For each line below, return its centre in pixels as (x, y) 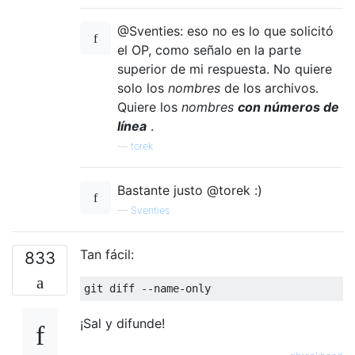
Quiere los (149, 107)
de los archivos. (269, 88)
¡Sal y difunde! (122, 323)
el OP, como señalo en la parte (209, 50)
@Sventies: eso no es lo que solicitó (225, 31)
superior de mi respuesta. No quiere (225, 69)
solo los (143, 88)
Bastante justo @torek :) (190, 190)
